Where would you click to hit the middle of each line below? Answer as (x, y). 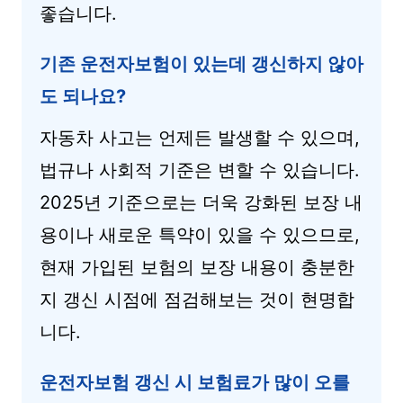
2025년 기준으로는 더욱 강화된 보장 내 (201, 202)
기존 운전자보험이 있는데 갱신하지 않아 (201, 64)
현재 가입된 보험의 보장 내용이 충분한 (197, 267)
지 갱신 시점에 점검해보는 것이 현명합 (197, 300)
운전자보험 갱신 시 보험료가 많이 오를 (195, 382)
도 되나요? (83, 96)
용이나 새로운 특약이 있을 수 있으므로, (200, 235)
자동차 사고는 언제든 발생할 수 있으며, (200, 138)
